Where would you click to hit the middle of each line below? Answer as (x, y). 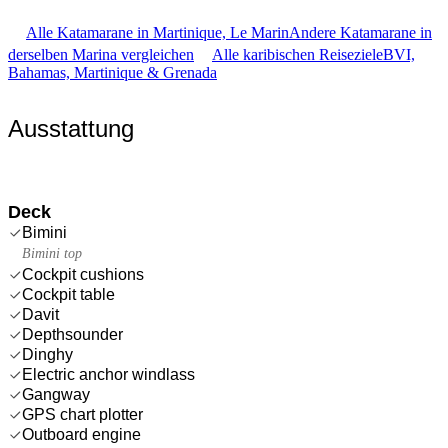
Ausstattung (71, 128)
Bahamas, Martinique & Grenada (112, 72)
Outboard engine (81, 434)
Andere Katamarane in (360, 32)
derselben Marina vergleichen (101, 54)
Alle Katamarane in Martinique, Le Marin (157, 32)
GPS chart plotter (82, 414)
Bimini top (52, 253)
